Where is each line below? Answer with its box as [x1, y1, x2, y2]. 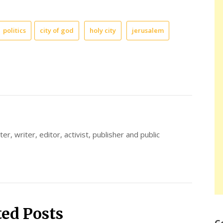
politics [3, 25, 26, 35]
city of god [40, 25, 74, 35]
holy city [90, 25, 116, 35]
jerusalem [132, 25, 164, 35]
